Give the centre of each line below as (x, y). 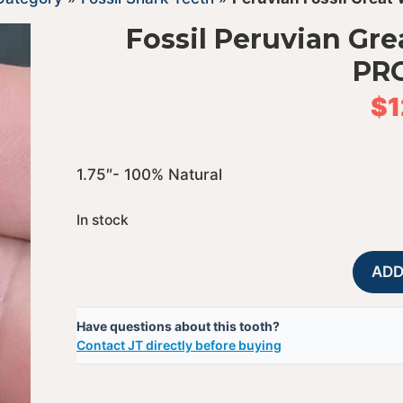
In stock (102, 219)
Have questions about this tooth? (178, 326)
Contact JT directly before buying (179, 345)
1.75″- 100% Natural (149, 175)
